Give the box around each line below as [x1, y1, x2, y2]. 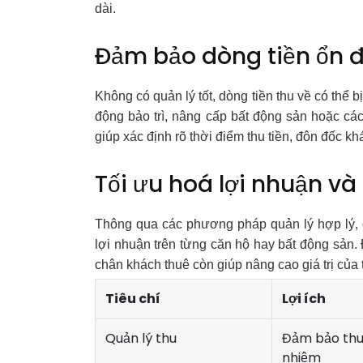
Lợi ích [282, 288, 326, 308]
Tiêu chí [105, 288, 160, 308]
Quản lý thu [105, 328, 177, 348]
